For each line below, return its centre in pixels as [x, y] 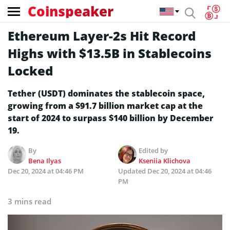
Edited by [154, 150]
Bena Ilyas [45, 161]
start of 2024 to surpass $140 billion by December [111, 118]
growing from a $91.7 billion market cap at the [105, 106]
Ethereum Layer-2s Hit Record [102, 36]
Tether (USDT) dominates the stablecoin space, [106, 93]
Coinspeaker [71, 11]
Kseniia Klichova [165, 161]
